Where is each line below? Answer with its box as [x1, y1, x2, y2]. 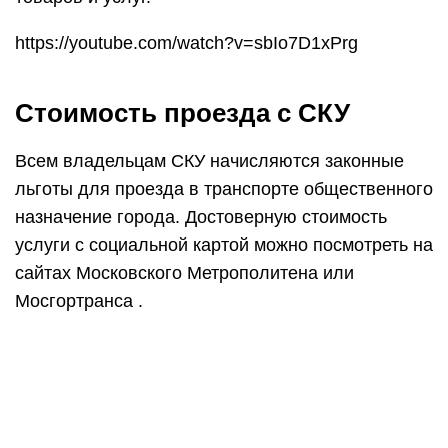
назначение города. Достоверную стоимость [15, 207, 387, 228]
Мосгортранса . [15, 291, 143, 312]
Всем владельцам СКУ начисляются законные [15, 151, 404, 172]
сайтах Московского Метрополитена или [15, 263, 354, 284]
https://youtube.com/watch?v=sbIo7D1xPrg [15, 33, 358, 54]
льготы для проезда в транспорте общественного [15, 179, 433, 200]
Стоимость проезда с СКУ [15, 98, 350, 129]
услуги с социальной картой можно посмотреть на [15, 235, 433, 256]
